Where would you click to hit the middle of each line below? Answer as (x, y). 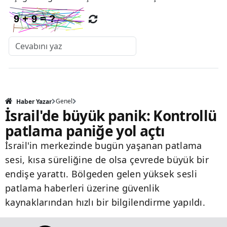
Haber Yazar (33, 101)
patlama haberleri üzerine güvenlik (83, 188)
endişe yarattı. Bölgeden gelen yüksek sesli (101, 174)
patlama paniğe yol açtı (85, 130)
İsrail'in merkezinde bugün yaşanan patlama (104, 145)
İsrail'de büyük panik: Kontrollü (111, 115)
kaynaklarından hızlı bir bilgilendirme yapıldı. (105, 202)
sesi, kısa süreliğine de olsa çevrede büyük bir (107, 159)
